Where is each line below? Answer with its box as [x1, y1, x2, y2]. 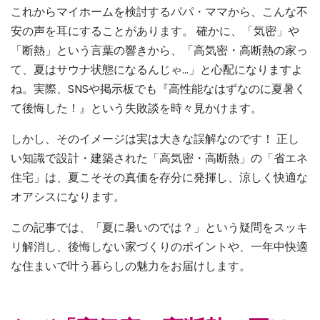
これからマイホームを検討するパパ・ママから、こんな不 [11, 4, 308, 20]
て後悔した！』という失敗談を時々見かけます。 [11, 100, 265, 116]
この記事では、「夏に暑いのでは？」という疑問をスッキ [11, 219, 308, 236]
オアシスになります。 [11, 189, 125, 205]
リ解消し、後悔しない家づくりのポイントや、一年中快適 [11, 239, 308, 255]
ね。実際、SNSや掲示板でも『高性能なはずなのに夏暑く [11, 81, 306, 97]
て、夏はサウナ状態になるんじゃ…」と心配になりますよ [11, 61, 303, 78]
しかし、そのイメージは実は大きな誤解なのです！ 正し [11, 131, 299, 147]
